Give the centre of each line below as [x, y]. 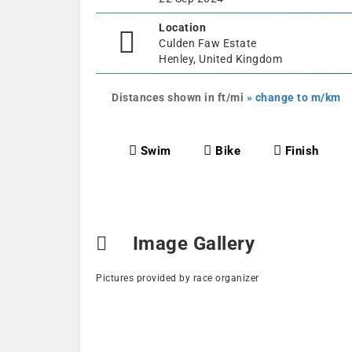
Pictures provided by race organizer [178, 278]
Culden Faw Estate [208, 43]
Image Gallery [191, 244]
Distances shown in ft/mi [179, 97]
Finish [300, 150]
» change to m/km [293, 97]
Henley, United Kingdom [220, 59]
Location [182, 27]
